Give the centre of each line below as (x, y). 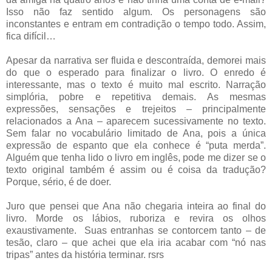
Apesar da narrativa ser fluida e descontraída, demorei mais (136, 61)
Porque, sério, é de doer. (59, 182)
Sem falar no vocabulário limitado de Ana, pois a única (136, 134)
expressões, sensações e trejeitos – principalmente (136, 109)
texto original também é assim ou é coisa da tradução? (136, 170)
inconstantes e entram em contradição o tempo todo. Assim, (136, 24)
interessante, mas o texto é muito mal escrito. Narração (136, 85)
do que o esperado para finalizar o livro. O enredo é (136, 73)
